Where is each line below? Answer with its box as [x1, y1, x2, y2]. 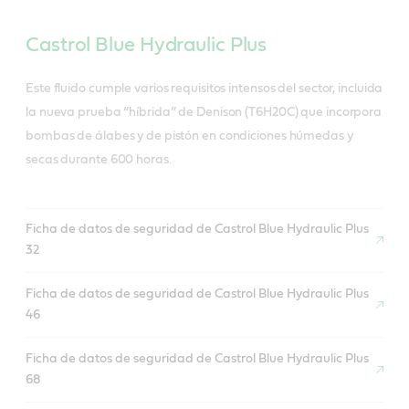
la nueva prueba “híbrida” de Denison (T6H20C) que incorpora [26, 106, 383, 120]
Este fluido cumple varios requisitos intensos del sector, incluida [26, 82, 383, 96]
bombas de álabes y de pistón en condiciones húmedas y [26, 130, 353, 143]
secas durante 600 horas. [26, 153, 172, 167]
